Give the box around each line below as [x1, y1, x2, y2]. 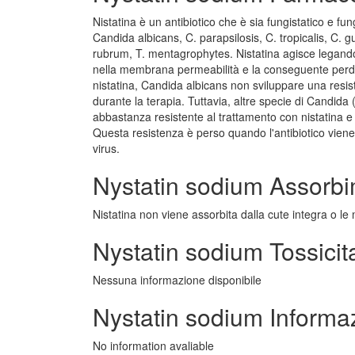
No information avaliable [93, 338, 214, 353]
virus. [93, 140, 120, 156]
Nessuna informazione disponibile [93, 272, 261, 288]
